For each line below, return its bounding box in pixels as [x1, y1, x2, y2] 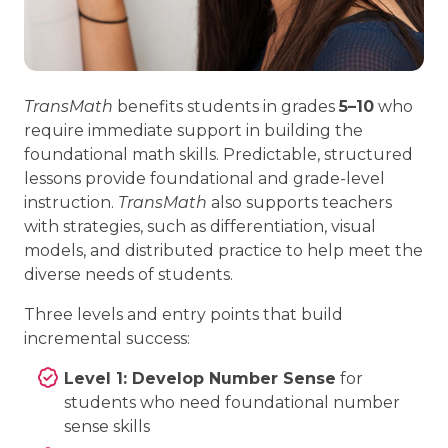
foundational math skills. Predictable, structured [24, 144, 413, 164]
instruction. [24, 192, 118, 212]
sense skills [64, 416, 150, 436]
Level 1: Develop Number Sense [64, 368, 336, 388]
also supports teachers [207, 192, 392, 212]
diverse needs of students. [24, 264, 233, 284]
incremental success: [24, 328, 190, 348]
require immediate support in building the [24, 120, 363, 140]
